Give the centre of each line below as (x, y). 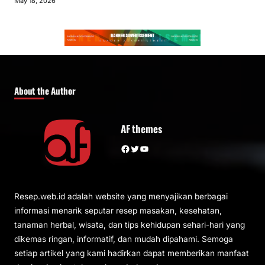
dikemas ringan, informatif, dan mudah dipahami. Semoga (124, 239)
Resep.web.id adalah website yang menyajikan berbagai (121, 197)
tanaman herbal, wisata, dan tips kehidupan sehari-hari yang (130, 225)
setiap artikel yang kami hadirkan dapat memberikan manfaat (132, 253)
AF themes (141, 128)
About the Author (45, 91)
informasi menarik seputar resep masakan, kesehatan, (118, 211)
